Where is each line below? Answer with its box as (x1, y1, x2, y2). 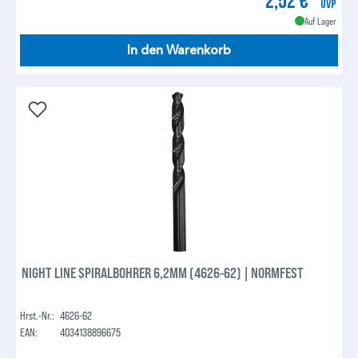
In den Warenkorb (127, 42, 231, 58)
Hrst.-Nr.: (20, 308, 55, 322)
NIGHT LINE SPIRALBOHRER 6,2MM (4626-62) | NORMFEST (22, 263, 304, 281)
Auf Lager (304, 14, 336, 26)
